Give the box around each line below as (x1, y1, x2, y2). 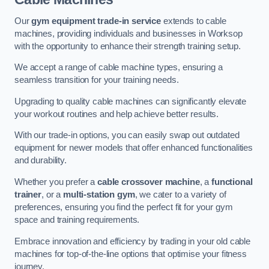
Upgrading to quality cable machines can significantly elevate (14, 96, 247, 106)
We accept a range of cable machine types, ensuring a (14, 62, 223, 73)
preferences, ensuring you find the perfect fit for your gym (14, 202, 233, 213)
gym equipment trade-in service (31, 16, 162, 26)
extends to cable (161, 16, 226, 26)
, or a (41, 190, 63, 200)
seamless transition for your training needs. (14, 75, 179, 85)
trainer (14, 190, 41, 200)
